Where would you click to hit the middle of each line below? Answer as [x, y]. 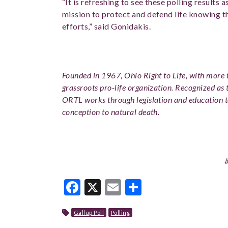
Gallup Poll [89, 212]
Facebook [115, 187]
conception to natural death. [111, 112]
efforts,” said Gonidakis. [106, 26]
